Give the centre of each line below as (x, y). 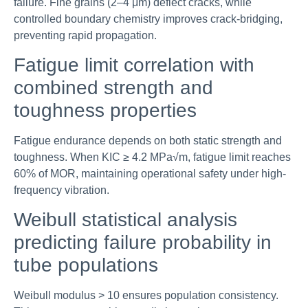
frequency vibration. (62, 190)
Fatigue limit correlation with (134, 65)
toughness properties (105, 111)
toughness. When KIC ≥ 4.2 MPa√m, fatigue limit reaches (152, 157)
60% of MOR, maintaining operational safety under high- (150, 174)
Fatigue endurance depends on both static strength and (148, 141)
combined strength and (113, 88)
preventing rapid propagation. (85, 35)
